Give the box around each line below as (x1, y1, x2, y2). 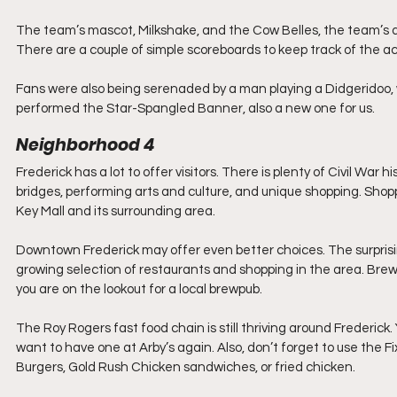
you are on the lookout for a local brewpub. (16, 283, 262, 296)
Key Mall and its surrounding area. (16, 205, 218, 218)
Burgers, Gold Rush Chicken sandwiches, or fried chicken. (16, 361, 358, 374)
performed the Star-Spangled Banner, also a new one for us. (16, 102, 375, 115)
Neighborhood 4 (16, 133, 154, 157)
